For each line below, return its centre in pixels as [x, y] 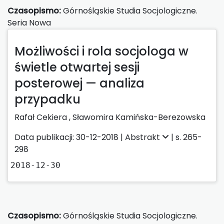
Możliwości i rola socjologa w [101, 51]
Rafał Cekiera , [43, 117]
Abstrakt [143, 137]
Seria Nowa [29, 22]
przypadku [47, 99]
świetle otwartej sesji [77, 67]
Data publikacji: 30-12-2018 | [70, 137]
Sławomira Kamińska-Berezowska [139, 117]
